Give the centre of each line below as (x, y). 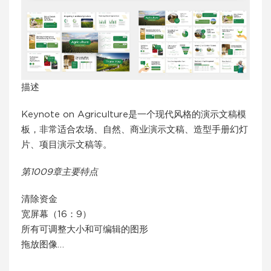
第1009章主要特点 (60, 172)
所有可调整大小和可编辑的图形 (85, 230)
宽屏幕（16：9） (56, 214)
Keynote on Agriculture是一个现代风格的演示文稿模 (134, 115)
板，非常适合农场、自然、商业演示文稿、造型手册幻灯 (135, 130)
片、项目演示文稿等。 (67, 145)
